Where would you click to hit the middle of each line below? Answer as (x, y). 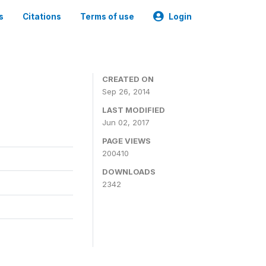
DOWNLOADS (129, 172)
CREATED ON (128, 79)
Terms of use (107, 17)
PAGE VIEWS (126, 141)
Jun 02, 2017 (126, 122)
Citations (42, 17)
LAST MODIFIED (134, 110)
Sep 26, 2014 (126, 91)
